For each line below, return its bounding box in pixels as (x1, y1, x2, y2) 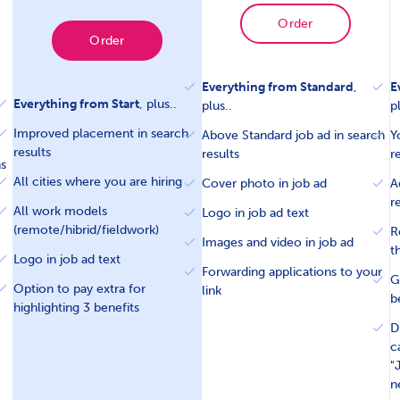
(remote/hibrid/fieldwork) (12, 222, 159, 238)
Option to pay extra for (12, 281, 146, 297)
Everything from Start (12, 96, 139, 112)
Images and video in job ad (202, 235, 354, 251)
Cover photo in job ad (202, 176, 328, 192)
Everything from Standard (202, 79, 354, 96)
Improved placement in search (12, 126, 188, 142)
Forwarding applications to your (202, 264, 383, 280)
